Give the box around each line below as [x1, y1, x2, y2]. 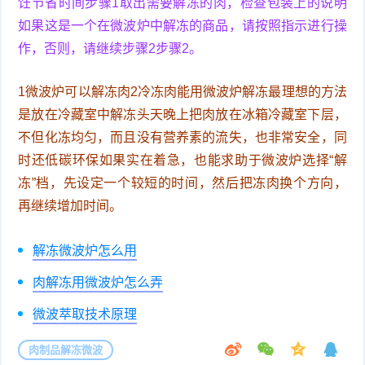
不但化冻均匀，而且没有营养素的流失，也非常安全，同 [18, 130, 347, 144]
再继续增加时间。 [18, 198, 123, 213]
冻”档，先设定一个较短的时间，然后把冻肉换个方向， [18, 175, 347, 190]
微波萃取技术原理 [33, 306, 138, 321]
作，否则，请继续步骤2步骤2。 [18, 41, 203, 55]
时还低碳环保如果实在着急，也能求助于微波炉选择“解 [18, 152, 347, 167]
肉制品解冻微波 [29, 343, 103, 356]
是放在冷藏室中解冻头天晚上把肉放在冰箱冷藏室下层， [18, 107, 347, 121]
